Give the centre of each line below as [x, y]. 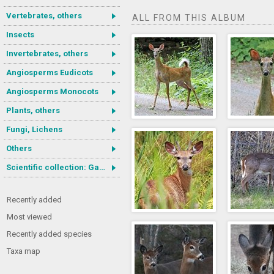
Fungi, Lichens [34, 129]
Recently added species [49, 234]
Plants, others [33, 110]
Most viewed [29, 217]
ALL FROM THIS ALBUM [189, 18]
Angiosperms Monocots [52, 91]
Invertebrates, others [47, 54]
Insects [20, 35]
